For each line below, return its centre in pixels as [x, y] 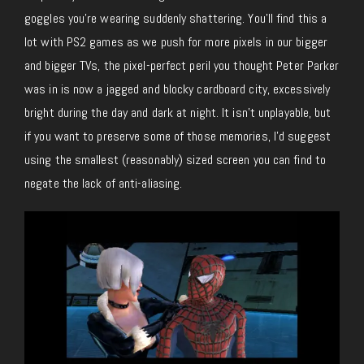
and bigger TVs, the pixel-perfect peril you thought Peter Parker [182, 66]
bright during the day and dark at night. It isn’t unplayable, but [178, 113]
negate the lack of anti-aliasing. [104, 184]
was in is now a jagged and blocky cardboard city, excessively [178, 89]
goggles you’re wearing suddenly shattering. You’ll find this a [176, 19]
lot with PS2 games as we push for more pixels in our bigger [176, 42]
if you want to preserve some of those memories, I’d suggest [178, 136]
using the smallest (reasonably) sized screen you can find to [175, 160]
